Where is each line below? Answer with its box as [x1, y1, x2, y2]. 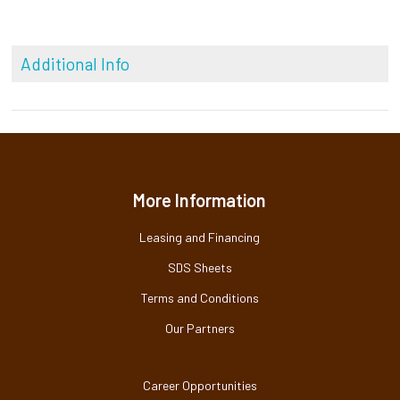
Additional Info [21, 53, 130, 74]
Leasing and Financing [139, 229, 261, 245]
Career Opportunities [142, 377, 257, 393]
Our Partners [164, 320, 235, 336]
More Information [133, 188, 267, 211]
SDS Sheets [167, 259, 232, 275]
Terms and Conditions [140, 289, 259, 305]
